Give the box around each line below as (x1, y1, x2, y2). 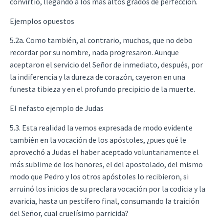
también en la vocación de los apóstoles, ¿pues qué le (10, 134, 186, 145)
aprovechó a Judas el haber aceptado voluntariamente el (10, 147, 199, 157)
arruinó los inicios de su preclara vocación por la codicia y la (10, 183, 205, 194)
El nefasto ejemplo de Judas (10, 103, 104, 113)
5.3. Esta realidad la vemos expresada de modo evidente (10, 122, 193, 132)
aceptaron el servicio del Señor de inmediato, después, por (10, 59, 203, 69)
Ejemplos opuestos (10, 16, 74, 26)
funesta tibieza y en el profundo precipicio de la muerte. (10, 84, 195, 94)
